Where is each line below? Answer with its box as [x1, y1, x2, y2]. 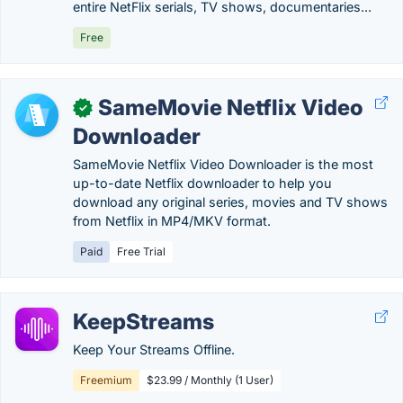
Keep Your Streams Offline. [73, 342, 235, 357]
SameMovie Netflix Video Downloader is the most [73, 157, 373, 172]
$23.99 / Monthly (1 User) [147, 373, 273, 387]
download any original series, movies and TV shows [73, 194, 388, 210]
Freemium [80, 373, 132, 387]
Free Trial [117, 245, 166, 258]
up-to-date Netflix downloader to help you [73, 175, 332, 191]
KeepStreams [73, 309, 214, 335]
